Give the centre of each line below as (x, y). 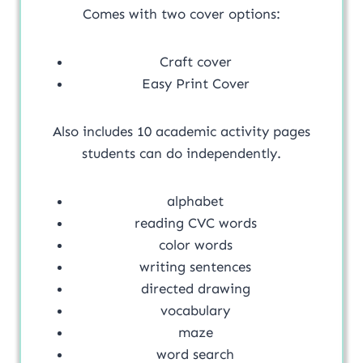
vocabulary (195, 310)
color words (195, 244)
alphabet (195, 201)
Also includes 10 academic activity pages (181, 131)
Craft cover (195, 61)
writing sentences (195, 266)
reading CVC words (195, 222)
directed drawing (195, 288)
